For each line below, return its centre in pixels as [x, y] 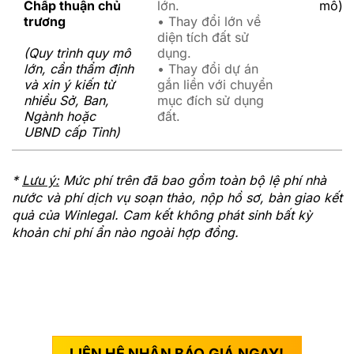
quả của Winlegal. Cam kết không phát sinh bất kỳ [162, 215]
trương [45, 21]
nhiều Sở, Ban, [66, 100]
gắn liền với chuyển [215, 84]
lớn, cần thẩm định [79, 68]
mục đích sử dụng [211, 100]
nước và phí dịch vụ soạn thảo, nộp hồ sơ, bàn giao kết [177, 197]
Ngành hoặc [60, 116]
